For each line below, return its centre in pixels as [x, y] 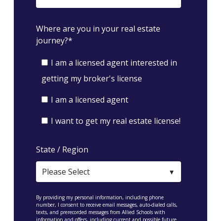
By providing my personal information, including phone [100, 197]
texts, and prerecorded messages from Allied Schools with [101, 212]
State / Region [62, 150]
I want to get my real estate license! [115, 121]
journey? [52, 40]
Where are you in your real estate [98, 28]
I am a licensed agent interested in [114, 63]
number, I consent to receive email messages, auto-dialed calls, [107, 204]
